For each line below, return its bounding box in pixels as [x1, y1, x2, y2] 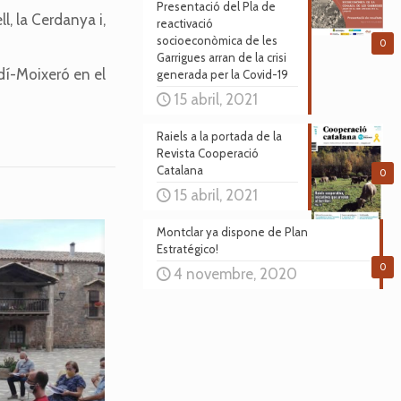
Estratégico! [156, 242, 218, 256]
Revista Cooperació [156, 146, 259, 160]
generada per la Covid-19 [156, 67, 288, 81]
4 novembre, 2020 [173, 265, 297, 283]
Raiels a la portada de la [156, 129, 282, 143]
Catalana [156, 163, 203, 177]
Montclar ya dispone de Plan [156, 225, 308, 239]
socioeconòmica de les [156, 33, 277, 47]
